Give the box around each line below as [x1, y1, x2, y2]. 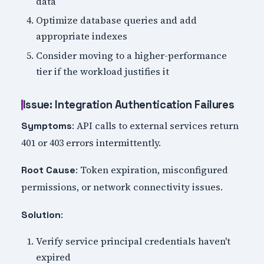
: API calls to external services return [71, 118, 239, 132]
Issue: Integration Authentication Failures [22, 97, 235, 111]
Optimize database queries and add [36, 14, 197, 27]
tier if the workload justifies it [36, 64, 170, 78]
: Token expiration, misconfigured [75, 163, 228, 177]
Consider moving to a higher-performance [36, 48, 227, 62]
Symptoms [21, 119, 72, 132]
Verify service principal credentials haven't [36, 235, 231, 248]
